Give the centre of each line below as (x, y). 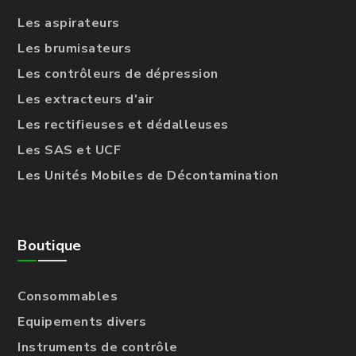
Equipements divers (82, 321)
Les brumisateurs (75, 48)
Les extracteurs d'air (86, 99)
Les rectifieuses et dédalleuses (123, 124)
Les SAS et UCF (70, 150)
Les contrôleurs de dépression (118, 74)
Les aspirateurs (69, 23)
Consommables (68, 296)
